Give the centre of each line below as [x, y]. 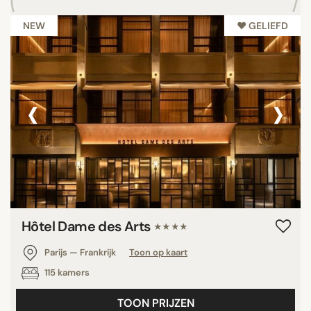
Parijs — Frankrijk [80, 252]
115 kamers [66, 272]
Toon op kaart [158, 252]
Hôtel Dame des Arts [87, 226]
